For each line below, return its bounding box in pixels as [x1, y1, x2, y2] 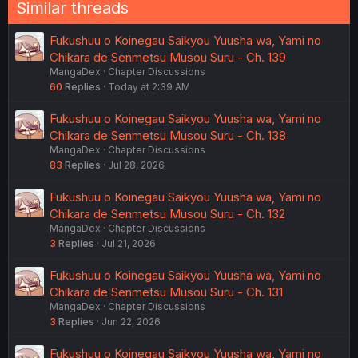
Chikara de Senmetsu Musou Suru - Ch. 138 [50, 127, 286, 143]
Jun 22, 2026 [101, 315, 161, 328]
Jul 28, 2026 [108, 158, 165, 171]
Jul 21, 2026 [101, 237, 156, 249]
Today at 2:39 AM [108, 80, 190, 93]
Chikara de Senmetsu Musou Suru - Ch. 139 [50, 49, 286, 65]
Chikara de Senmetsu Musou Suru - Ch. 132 [50, 205, 285, 221]
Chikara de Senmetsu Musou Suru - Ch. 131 [50, 284, 283, 300]
